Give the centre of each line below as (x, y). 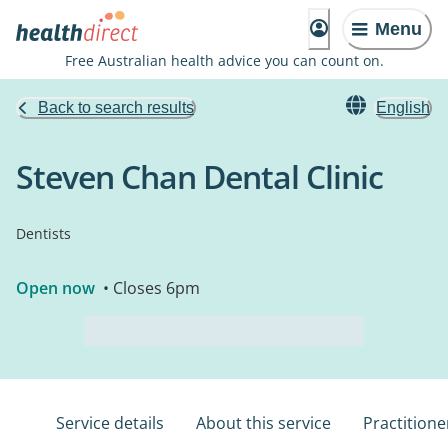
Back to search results (116, 107)
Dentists (43, 233)
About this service (263, 423)
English (403, 107)
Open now (55, 288)
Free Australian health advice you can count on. (224, 60)
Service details (110, 423)
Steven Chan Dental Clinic (199, 176)
